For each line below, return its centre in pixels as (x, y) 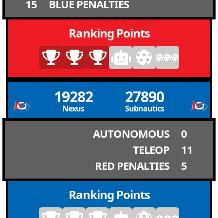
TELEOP (151, 149)
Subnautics (144, 109)
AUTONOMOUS (131, 133)
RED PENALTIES (132, 165)
